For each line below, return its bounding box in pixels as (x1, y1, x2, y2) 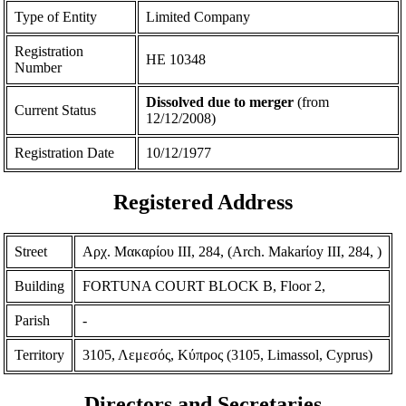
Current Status (14, 102, 97, 119)
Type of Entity (14, 9, 98, 25)
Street (14, 243, 48, 259)
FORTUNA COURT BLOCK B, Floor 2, (82, 277, 326, 294)
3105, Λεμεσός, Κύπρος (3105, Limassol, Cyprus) (82, 346, 373, 362)
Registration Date (14, 145, 115, 161)
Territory (14, 346, 65, 362)
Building (14, 277, 65, 294)
